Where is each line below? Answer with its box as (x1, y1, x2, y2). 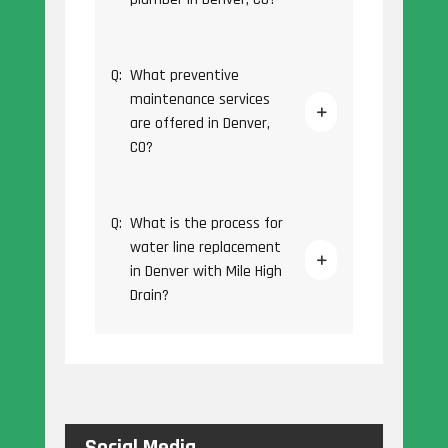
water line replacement (129, 237, 281, 259)
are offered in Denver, (129, 113, 270, 135)
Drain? (129, 285, 169, 307)
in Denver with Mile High (129, 261, 282, 283)
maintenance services (129, 89, 270, 111)
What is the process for (129, 213, 283, 235)
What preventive (129, 65, 239, 87)
